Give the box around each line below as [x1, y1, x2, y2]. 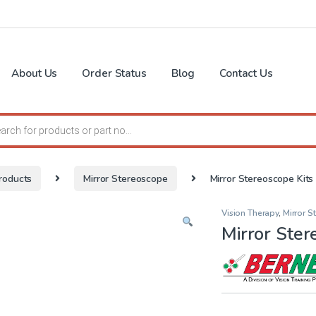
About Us [11, 65, 58, 80]
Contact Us [219, 65, 273, 80]
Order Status [82, 65, 147, 80]
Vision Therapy [221, 207, 279, 219]
